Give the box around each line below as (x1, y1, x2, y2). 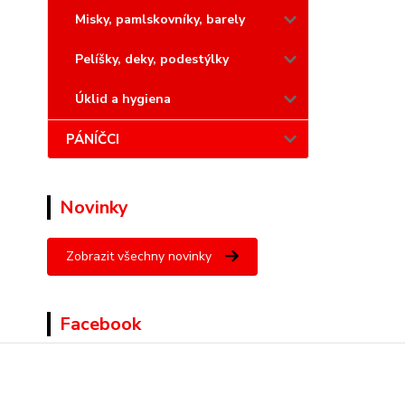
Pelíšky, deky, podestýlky (75, 51, 229, 68)
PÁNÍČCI (66, 130, 119, 148)
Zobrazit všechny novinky (66, 248, 212, 265)
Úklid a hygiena (75, 90, 171, 108)
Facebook (60, 312, 141, 336)
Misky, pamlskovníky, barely (75, 11, 245, 28)
